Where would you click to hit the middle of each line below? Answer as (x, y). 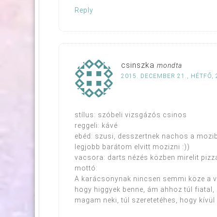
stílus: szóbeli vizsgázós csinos (131, 115)
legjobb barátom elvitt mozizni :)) (132, 147)
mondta (170, 65)
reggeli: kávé (96, 125)
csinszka (138, 65)
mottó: (86, 168)
